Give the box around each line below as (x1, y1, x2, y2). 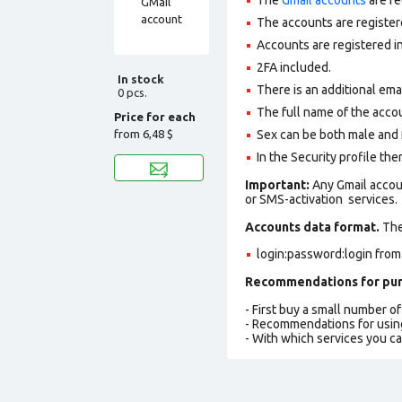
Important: (245, 177, 312, 192)
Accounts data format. (245, 219, 380, 234)
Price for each (114, 109, 196, 123)
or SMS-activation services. (245, 191, 398, 206)
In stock (118, 72, 164, 85)
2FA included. (257, 59, 334, 74)
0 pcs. (118, 85, 147, 99)
